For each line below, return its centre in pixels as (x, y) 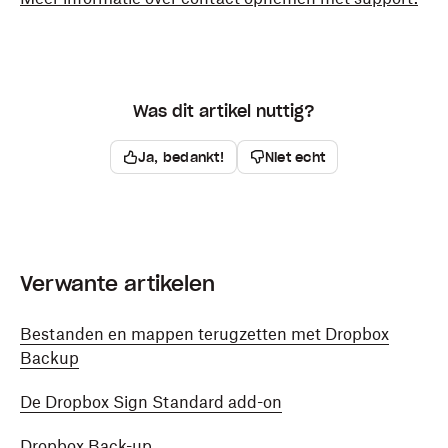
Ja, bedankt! (180, 157)
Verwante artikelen (117, 284)
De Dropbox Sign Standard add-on (151, 402)
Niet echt (295, 157)
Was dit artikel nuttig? (224, 111)
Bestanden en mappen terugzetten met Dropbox (204, 334)
